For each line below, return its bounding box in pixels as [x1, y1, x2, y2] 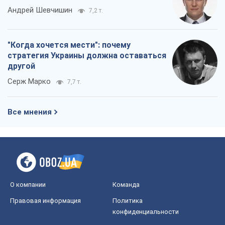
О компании [10, 181, 46, 189]
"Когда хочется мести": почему [8, 40, 131, 50]
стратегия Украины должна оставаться [8, 51, 166, 61]
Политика [113, 197, 143, 205]
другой [8, 61, 35, 71]
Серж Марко [8, 77, 51, 86]
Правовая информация [10, 197, 81, 205]
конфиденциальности [113, 208, 179, 216]
